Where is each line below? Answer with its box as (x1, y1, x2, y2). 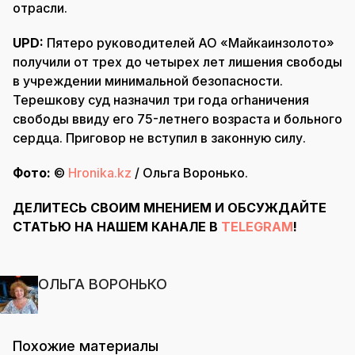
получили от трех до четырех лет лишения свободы (13, 53, 342, 70)
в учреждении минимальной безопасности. (13, 72, 283, 89)
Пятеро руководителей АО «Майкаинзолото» (47, 34, 334, 51)
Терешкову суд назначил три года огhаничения (13, 91, 309, 108)
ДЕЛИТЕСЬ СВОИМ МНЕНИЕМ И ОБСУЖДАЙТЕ (13, 199, 326, 216)
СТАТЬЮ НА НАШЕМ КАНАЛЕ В (13, 218, 221, 235)
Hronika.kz (68, 164, 132, 181)
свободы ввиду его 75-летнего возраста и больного (13, 110, 342, 127)
